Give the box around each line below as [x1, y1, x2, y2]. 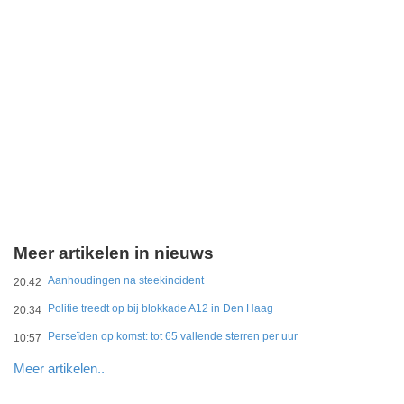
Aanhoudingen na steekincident [48, 274, 204, 287]
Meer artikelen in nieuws [14, 243, 214, 262]
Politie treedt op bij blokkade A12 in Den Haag [48, 302, 273, 315]
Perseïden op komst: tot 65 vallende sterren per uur [48, 330, 298, 343]
